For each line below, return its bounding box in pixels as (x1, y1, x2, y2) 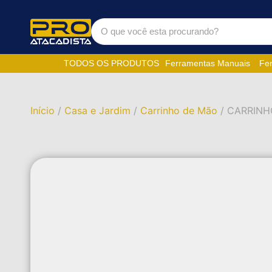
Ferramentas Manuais (165, 58, 250, 68)
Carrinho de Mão (140, 104, 217, 117)
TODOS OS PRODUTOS (63, 58, 159, 68)
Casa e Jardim (64, 104, 131, 117)
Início (30, 104, 55, 117)
